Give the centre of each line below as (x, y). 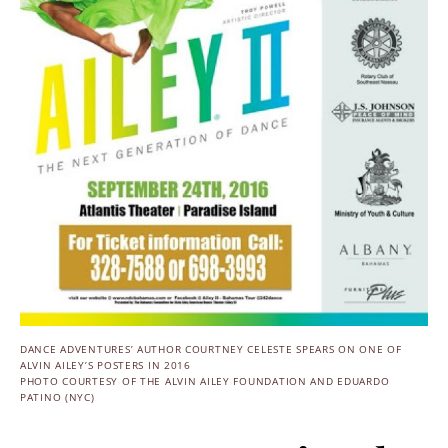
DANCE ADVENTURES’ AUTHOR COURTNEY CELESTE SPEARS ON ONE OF (211, 349)
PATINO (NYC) (57, 397)
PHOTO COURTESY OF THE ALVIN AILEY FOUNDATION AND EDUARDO (205, 381)
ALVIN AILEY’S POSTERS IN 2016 (105, 365)
